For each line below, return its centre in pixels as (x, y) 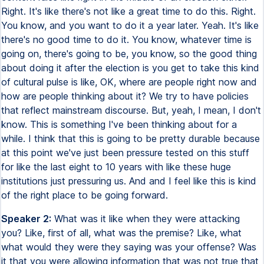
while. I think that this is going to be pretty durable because (131, 138)
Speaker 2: (26, 219)
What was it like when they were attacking (146, 219)
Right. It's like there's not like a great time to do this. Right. (128, 11)
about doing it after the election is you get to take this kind (130, 68)
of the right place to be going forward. (85, 195)
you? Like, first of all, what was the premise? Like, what (121, 233)
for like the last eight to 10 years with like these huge (116, 167)
